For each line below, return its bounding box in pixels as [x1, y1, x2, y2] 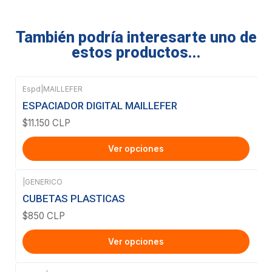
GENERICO [25, 177, 63, 187]
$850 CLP [22, 210, 65, 222]
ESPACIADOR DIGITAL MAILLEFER [22, 99, 177, 112]
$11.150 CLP [22, 117, 70, 129]
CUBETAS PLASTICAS [22, 192, 125, 205]
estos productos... [71, 43, 201, 61]
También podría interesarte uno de [15, 28, 257, 46]
